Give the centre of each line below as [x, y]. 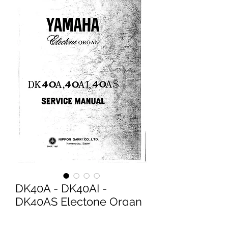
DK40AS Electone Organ [79, 202]
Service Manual [55, 215]
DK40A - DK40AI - [61, 188]
